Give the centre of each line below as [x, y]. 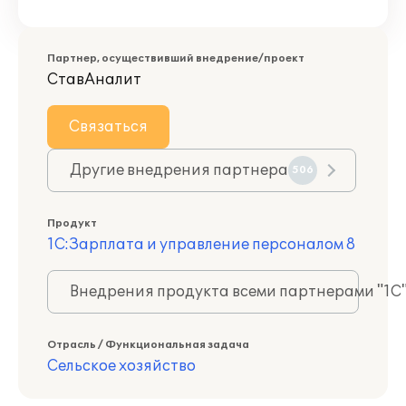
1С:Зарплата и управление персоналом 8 [201, 245]
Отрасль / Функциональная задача [148, 345]
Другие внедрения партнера [179, 170]
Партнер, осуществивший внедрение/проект [176, 58]
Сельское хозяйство [121, 366]
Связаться [108, 127]
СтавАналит [94, 80]
